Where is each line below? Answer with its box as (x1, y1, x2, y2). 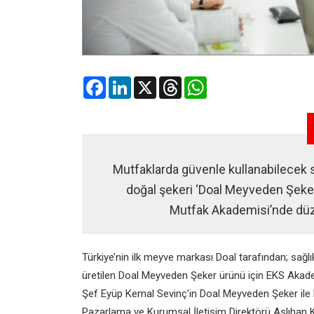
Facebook (106, 76, 149, 88)
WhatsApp (207, 76, 253, 88)
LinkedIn (131, 76, 168, 88)
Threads (182, 76, 219, 88)
